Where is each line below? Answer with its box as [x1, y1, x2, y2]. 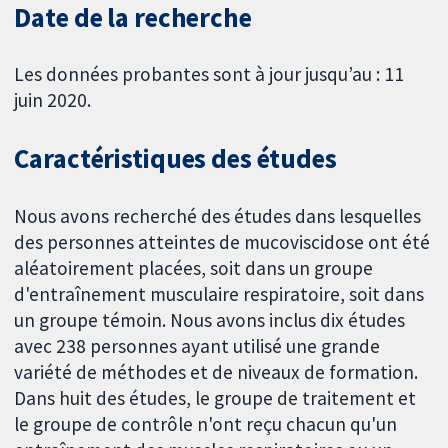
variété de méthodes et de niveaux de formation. [14, 360, 419, 385]
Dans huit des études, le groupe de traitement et [14, 386, 417, 411]
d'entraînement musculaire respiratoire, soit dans [14, 282, 425, 307]
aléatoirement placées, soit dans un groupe [14, 256, 374, 281]
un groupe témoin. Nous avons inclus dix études [14, 308, 406, 333]
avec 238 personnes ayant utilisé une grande [14, 334, 381, 359]
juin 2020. [14, 88, 92, 113]
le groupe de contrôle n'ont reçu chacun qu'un [14, 412, 398, 437]
